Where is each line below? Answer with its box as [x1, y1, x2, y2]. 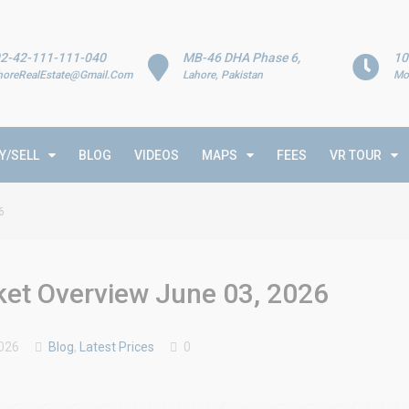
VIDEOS [134, 148, 179, 163]
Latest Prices [79, 339, 154, 354]
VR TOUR [330, 148, 382, 163]
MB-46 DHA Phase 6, [183, 50, 301, 65]
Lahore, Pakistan [183, 68, 264, 81]
